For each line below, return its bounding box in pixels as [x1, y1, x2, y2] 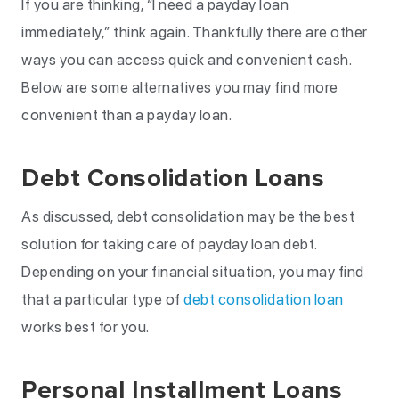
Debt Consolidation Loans [21, 163, 324, 193]
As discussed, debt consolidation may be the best [21, 208, 354, 225]
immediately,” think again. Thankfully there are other [21, 23, 368, 41]
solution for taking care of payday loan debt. [21, 235, 317, 253]
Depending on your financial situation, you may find [21, 263, 364, 281]
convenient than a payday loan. [21, 106, 241, 124]
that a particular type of [21, 290, 183, 308]
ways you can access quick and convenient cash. [21, 51, 351, 69]
